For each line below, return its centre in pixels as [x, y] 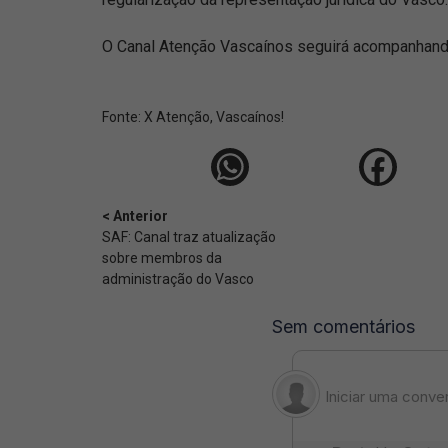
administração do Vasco [178, 279]
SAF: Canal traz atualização [189, 237]
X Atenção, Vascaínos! [214, 117]
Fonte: [123, 117]
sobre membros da [162, 258]
